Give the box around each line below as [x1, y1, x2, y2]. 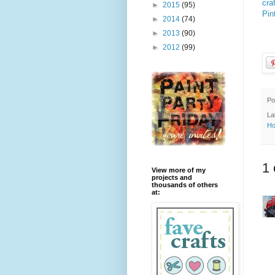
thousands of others [152, 181, 218, 189]
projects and [152, 174, 192, 182]
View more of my [152, 166, 206, 174]
